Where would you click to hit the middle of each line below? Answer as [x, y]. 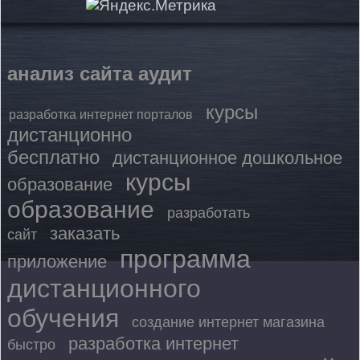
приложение [57, 261]
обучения [63, 318]
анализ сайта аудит [100, 73]
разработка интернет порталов [101, 114]
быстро [31, 344]
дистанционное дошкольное [227, 157]
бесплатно [53, 157]
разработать [209, 213]
